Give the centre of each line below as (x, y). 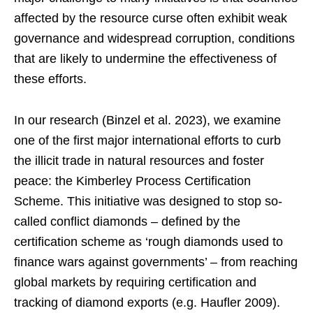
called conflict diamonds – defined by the (127, 221)
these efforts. (50, 79)
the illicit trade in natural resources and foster (139, 160)
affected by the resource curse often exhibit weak (151, 18)
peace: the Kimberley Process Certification (132, 181)
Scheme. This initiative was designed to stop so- (148, 201)
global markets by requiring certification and (135, 282)
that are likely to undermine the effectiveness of (145, 58)
